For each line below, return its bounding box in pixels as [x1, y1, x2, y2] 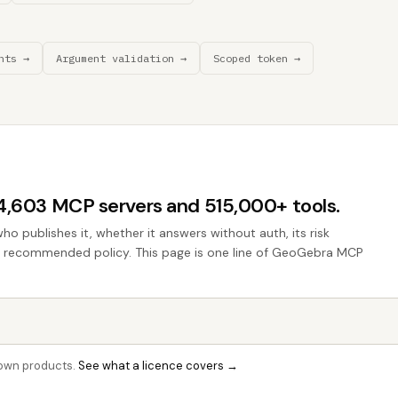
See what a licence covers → [78, 358, 238, 373]
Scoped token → [213, 52, 300, 65]
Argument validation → [56, 52, 187, 65]
